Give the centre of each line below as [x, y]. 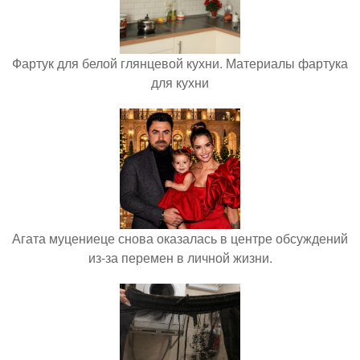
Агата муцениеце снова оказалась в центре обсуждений [180, 238]
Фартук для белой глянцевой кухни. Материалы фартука [180, 63]
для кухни [180, 82]
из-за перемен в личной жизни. [180, 257]
